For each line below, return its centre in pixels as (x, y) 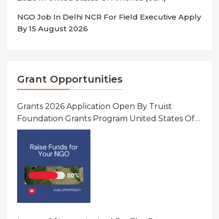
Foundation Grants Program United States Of (106, 119)
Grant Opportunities (70, 79)
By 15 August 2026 (53, 29)
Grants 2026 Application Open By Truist (95, 107)
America (33, 131)
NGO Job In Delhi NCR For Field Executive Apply (109, 17)
